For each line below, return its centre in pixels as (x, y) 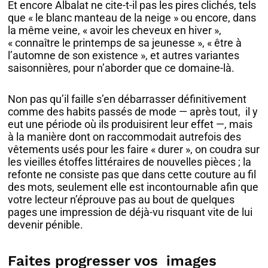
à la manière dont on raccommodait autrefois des (125, 137)
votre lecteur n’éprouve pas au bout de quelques (121, 200)
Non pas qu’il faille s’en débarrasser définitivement (127, 99)
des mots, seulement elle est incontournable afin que (133, 187)
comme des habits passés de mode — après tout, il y (133, 112)
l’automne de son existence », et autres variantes (124, 55)
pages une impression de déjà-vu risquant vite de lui (130, 212)
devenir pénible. (46, 225)
